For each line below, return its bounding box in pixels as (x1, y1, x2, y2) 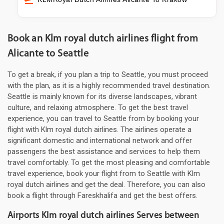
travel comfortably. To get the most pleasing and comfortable (7, 158, 210, 167)
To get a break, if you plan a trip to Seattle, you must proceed (7, 70, 208, 79)
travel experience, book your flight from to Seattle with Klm (7, 169, 200, 178)
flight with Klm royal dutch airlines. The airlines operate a (7, 125, 191, 134)
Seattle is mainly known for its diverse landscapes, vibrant (7, 92, 197, 101)
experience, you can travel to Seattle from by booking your (7, 114, 199, 123)
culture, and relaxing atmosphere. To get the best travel (7, 103, 188, 112)
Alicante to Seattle (7, 49, 89, 59)
